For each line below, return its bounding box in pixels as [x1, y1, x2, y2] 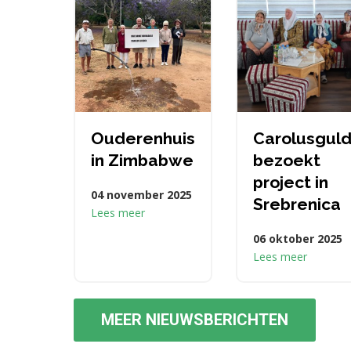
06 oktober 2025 [253, 231, 342, 246]
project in [253, 172, 328, 192]
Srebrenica [253, 194, 341, 214]
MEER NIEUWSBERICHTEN [101, 310, 288, 329]
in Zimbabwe [91, 150, 194, 170]
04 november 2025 [91, 187, 192, 202]
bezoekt [253, 150, 320, 170]
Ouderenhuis [91, 128, 195, 148]
